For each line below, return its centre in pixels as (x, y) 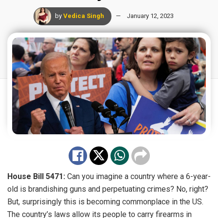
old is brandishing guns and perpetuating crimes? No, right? (108, 189)
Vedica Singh (84, 16)
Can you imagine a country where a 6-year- (138, 177)
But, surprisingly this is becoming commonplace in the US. (105, 202)
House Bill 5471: (36, 177)
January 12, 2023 (150, 16)
